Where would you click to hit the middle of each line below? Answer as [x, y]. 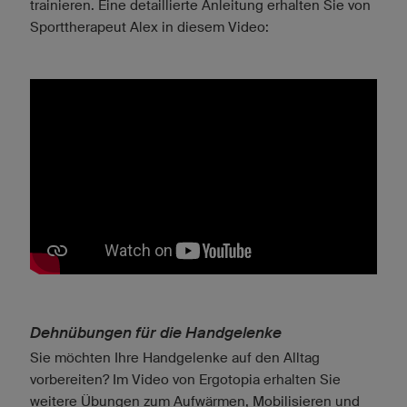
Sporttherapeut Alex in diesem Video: [149, 27]
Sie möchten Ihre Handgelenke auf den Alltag [175, 358]
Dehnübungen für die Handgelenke [156, 333]
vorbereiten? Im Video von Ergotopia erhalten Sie [185, 380]
